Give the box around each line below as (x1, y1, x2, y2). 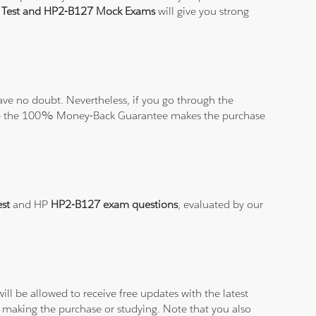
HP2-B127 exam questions (51, 197, 178, 212)
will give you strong (155, 4, 250, 18)
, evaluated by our (178, 197, 264, 212)
